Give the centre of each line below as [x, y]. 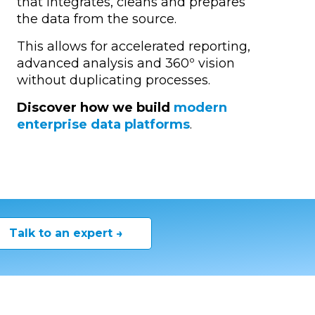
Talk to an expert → [66, 233]
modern [200, 107]
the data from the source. [96, 19]
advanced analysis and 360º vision [126, 63]
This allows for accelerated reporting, [133, 46]
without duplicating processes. [113, 80]
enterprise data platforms [103, 124]
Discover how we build [95, 107]
